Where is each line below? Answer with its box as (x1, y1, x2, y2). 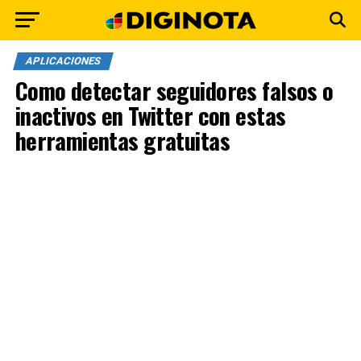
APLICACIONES (23, 55, 102, 67)
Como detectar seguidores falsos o (15, 73, 334, 107)
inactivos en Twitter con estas (15, 98, 286, 132)
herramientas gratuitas (15, 123, 230, 157)
